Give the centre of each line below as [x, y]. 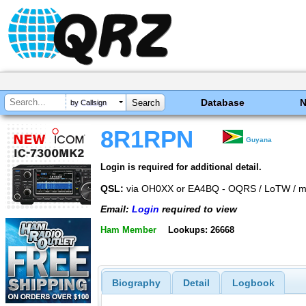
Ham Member [128, 229]
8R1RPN [147, 139]
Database [223, 102]
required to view [198, 209]
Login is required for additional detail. [181, 167]
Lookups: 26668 [201, 229]
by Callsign [88, 103]
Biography [136, 283]
